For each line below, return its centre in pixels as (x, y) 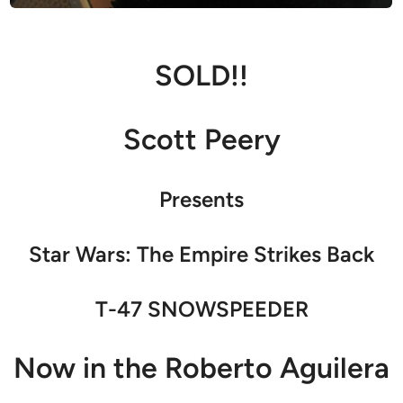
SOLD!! (201, 75)
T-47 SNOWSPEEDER (201, 309)
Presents (201, 199)
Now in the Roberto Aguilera (201, 367)
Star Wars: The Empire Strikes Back (201, 254)
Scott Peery (201, 139)
